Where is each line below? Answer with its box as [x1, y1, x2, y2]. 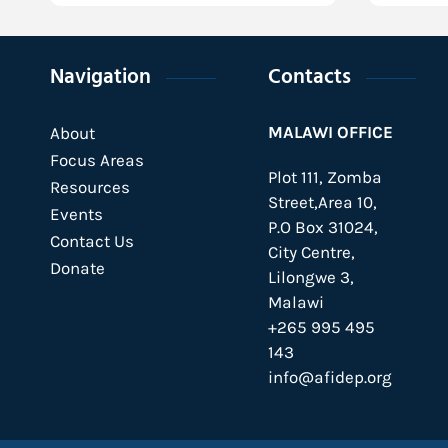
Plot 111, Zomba [267, 167, 382, 187]
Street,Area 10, [267, 192, 377, 212]
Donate [50, 258, 105, 278]
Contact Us [50, 231, 134, 251]
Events [50, 204, 103, 224]
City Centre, [267, 242, 355, 262]
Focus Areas [50, 150, 144, 170]
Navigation [50, 61, 151, 95]
